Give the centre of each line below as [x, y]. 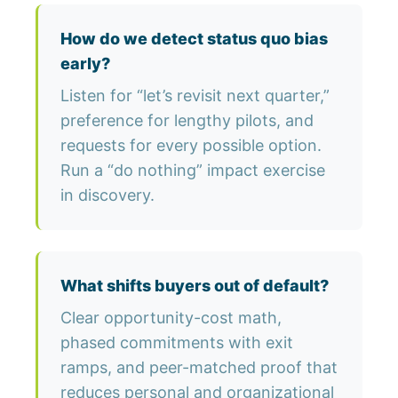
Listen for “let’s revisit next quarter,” [195, 96]
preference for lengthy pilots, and [187, 121]
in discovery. [107, 195]
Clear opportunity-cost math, [171, 318]
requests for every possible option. [191, 146]
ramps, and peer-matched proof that [199, 368]
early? [85, 64]
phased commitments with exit [177, 343]
